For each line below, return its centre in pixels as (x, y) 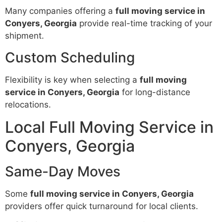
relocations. (28, 104)
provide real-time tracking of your (144, 24)
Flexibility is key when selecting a (72, 80)
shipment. (25, 36)
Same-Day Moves (63, 171)
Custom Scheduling (70, 57)
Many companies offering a (60, 11)
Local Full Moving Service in (109, 127)
